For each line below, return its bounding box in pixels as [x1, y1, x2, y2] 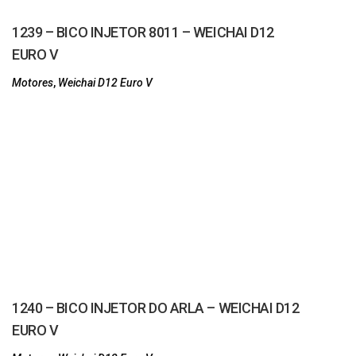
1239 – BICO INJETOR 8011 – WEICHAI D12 [12, 24, 274, 41]
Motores [12, 76, 53, 89]
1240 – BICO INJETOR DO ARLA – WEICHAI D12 [12, 300, 300, 316]
